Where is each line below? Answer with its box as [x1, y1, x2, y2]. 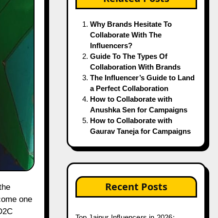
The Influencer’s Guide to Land [90, 73, 195, 82]
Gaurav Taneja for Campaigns [90, 127, 191, 135]
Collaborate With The [90, 31, 162, 39]
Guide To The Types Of [90, 52, 167, 60]
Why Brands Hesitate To [90, 20, 172, 28]
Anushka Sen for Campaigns [90, 106, 187, 114]
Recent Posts [105, 180, 167, 193]
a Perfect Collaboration [90, 84, 168, 92]
